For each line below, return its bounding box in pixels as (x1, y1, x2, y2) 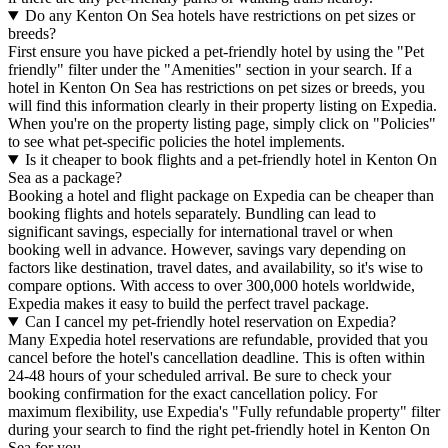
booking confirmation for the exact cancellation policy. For (8, 385, 377, 403)
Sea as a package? (8, 169, 122, 187)
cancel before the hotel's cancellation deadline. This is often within (8, 349, 425, 367)
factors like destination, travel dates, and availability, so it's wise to (8, 259, 423, 277)
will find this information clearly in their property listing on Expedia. (8, 97, 437, 115)
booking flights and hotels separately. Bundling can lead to (8, 205, 376, 223)
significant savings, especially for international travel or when (8, 223, 393, 241)
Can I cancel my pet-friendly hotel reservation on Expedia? (24, 313, 396, 331)
